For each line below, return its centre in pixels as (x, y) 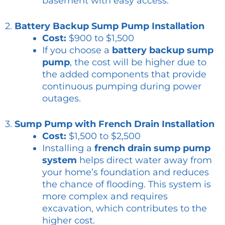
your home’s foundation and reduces (126, 173)
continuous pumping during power (122, 87)
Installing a (68, 148)
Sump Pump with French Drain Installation (115, 124)
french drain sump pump (152, 148)
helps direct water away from (144, 160)
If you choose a (77, 50)
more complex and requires (105, 197)
